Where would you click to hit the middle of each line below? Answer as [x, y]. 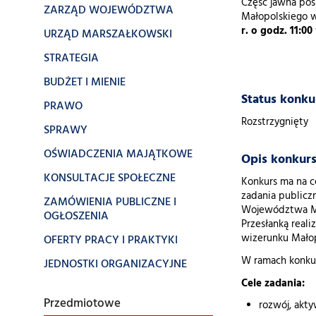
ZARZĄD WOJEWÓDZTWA [109, 11]
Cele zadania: [273, 284]
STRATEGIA [71, 59]
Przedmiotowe [82, 304]
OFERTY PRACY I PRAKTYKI [111, 241]
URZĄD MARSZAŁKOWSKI [108, 35]
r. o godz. [264, 31]
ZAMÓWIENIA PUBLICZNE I [110, 202]
